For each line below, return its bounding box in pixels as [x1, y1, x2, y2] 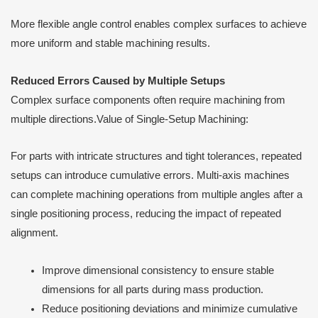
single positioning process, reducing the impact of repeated [11, 208, 281, 220]
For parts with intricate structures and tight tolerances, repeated [11, 150, 302, 163]
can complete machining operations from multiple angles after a [11, 189, 302, 201]
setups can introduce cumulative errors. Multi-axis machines [11, 170, 290, 182]
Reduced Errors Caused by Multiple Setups [11, 75, 225, 87]
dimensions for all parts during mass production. [41, 283, 263, 295]
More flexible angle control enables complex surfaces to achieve [11, 18, 307, 30]
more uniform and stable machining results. [11, 38, 210, 49]
